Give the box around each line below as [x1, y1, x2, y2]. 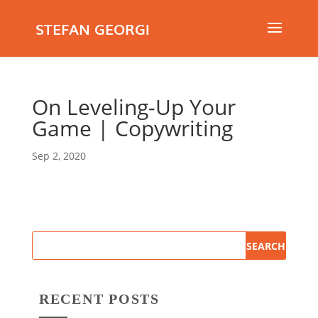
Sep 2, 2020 [31, 149, 86, 163]
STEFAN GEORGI [35, 17, 150, 39]
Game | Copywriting [31, 114, 233, 143]
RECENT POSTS [38, 291, 160, 307]
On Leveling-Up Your [31, 92, 236, 121]
